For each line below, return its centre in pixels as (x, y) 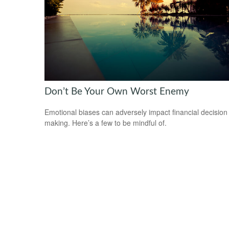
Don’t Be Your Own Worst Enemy (117, 91)
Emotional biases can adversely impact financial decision (136, 112)
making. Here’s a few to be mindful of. (106, 123)
